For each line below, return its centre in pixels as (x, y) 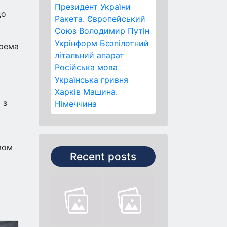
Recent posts (103, 156)
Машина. (100, 92)
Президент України (93, 7)
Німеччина (76, 104)
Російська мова (86, 67)
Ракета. (70, 19)
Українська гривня (91, 80)
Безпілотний (124, 43)
